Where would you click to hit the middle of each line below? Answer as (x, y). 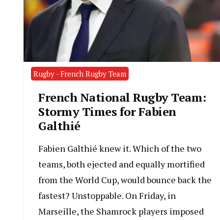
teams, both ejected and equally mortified (122, 164)
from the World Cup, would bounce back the (125, 180)
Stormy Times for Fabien (107, 112)
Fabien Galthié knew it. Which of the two (120, 149)
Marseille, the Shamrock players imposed (121, 211)
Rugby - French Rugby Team (80, 74)
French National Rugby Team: (122, 97)
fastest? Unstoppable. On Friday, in (107, 196)
